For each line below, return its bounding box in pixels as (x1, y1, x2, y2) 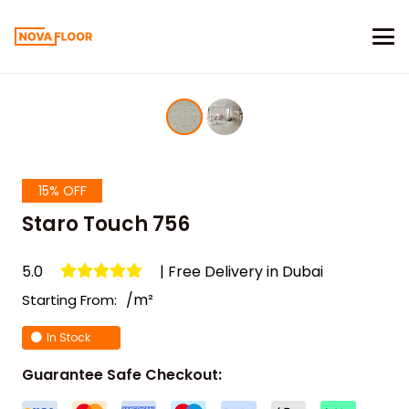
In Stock (46, 330, 90, 345)
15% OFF (37, 182, 87, 200)
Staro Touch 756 (22, 210, 190, 238)
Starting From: (22, 290, 117, 309)
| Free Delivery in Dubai (160, 261, 324, 282)
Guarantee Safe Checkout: (22, 364, 222, 385)
